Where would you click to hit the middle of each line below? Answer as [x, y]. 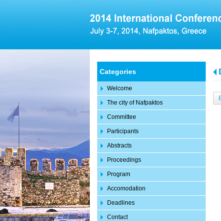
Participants [123, 131]
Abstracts [119, 146]
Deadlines [121, 203]
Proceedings [124, 160]
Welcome [120, 88]
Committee [122, 117]
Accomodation [126, 188]
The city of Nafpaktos [135, 103]
